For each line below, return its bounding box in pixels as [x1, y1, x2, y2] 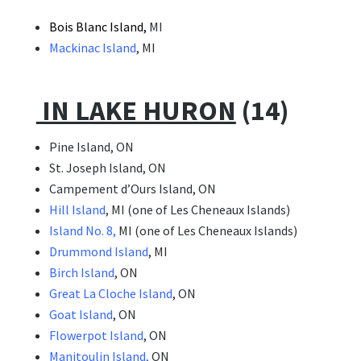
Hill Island [48, 201, 106, 218]
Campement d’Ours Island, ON [48, 180, 216, 197]
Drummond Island [48, 243, 148, 260]
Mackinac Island [48, 39, 136, 56]
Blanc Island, [73, 19, 147, 35]
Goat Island [48, 306, 113, 323]
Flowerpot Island [48, 327, 143, 344]
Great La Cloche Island [48, 285, 172, 302]
